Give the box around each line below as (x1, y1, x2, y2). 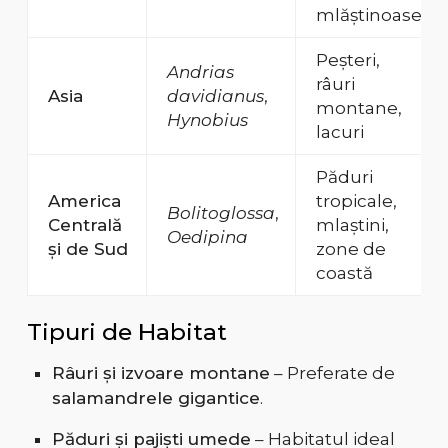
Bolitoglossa (166, 203, 275, 224)
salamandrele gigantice (51, 388, 260, 409)
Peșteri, (315, 50, 380, 71)
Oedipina (166, 227, 248, 248)
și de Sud (47, 239, 128, 260)
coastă (315, 263, 373, 284)
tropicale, (315, 191, 397, 212)
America (47, 191, 121, 212)
